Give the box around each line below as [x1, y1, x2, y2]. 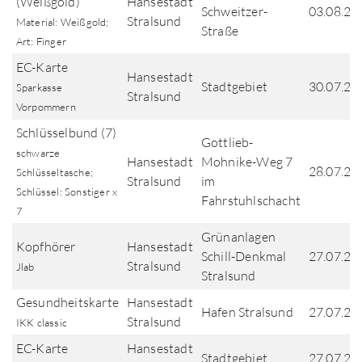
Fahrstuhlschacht [200, 192, 301, 208]
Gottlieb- [200, 134, 254, 150]
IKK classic [15, 316, 67, 329]
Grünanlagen [200, 229, 276, 245]
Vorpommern [15, 100, 76, 113]
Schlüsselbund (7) [15, 124, 117, 141]
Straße [200, 23, 238, 39]
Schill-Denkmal [200, 248, 287, 264]
